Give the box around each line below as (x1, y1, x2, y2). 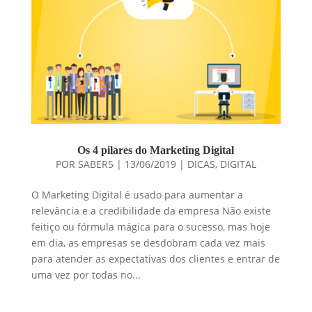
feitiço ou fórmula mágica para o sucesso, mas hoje (31, 220, 270, 234)
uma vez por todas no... (31, 268, 141, 282)
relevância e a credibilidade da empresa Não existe (31, 204, 271, 218)
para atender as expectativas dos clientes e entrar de (31, 252, 280, 266)
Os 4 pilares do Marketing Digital (77, 144, 235, 157)
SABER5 (77, 157, 114, 171)
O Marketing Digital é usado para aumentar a (31, 188, 243, 202)
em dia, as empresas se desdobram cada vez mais (31, 236, 265, 250)
